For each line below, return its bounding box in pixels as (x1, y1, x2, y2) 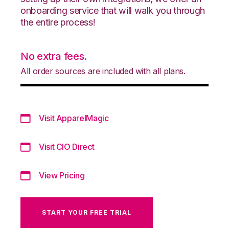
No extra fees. (20, 50, 87, 62)
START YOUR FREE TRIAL (42, 208, 131, 216)
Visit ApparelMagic (39, 112, 109, 123)
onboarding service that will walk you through (20, 5, 205, 16)
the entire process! (20, 16, 96, 28)
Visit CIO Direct (39, 141, 95, 152)
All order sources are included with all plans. (20, 65, 186, 76)
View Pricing (39, 170, 85, 180)
